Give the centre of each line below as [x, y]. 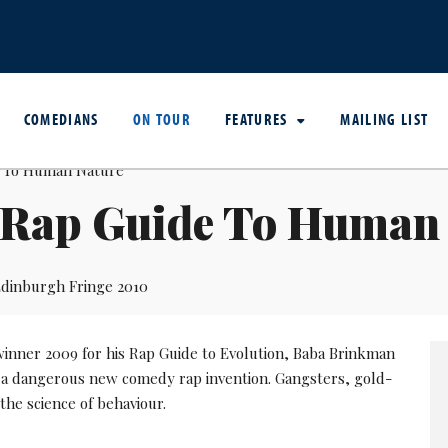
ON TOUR [162, 118]
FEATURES [259, 118]
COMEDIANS [61, 118]
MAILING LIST [384, 118]
